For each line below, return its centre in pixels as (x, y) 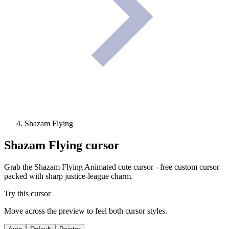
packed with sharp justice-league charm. (68, 176)
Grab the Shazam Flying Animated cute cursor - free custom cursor (112, 167)
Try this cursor (27, 193)
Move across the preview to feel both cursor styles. (86, 211)
